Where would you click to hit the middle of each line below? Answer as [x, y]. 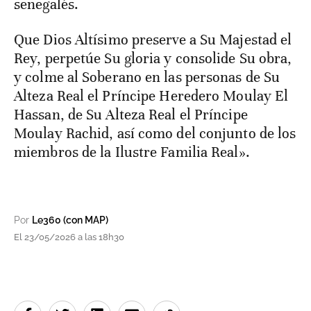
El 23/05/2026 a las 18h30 [69, 237]
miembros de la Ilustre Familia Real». [132, 152]
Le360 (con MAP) [70, 220]
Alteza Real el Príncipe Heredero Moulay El [151, 96]
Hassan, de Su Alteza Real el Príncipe [131, 115]
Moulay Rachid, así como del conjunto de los [155, 134]
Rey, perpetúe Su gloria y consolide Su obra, [153, 59]
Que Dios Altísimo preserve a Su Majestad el [153, 40]
